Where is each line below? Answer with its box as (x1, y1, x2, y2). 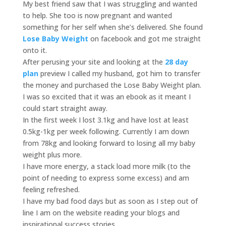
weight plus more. (22, 150, 82, 159)
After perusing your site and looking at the (22, 57, 165, 67)
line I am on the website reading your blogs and (22, 208, 180, 217)
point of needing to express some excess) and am (22, 173, 189, 183)
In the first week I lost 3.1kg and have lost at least (22, 115, 189, 125)
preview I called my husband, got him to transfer (40, 69, 200, 78)
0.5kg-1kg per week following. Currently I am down (22, 127, 189, 136)
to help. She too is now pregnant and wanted (22, 11, 172, 20)
